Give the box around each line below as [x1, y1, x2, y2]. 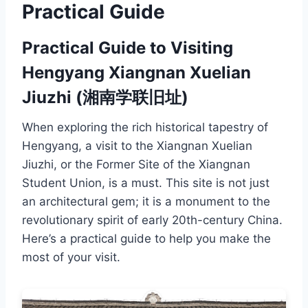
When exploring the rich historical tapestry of [22, 120, 268, 134]
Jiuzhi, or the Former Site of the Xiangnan [22, 157, 250, 171]
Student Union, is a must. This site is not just [22, 175, 269, 190]
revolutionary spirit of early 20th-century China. [22, 212, 283, 227]
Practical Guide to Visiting [22, 37, 233, 58]
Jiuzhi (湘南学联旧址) [22, 87, 188, 107]
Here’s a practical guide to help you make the [22, 231, 271, 245]
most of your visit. [22, 250, 120, 264]
